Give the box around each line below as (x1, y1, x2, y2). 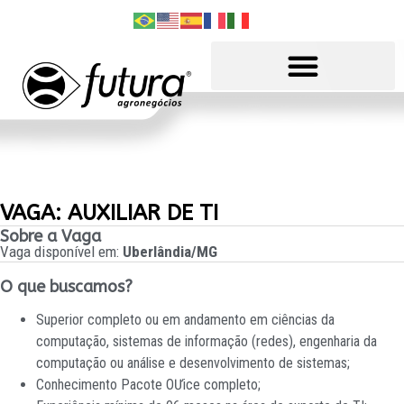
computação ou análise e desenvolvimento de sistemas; (36, 354, 350, 372)
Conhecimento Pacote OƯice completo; (36, 376, 261, 393)
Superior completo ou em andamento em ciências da (36, 311, 335, 328)
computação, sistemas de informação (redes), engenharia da (36, 333, 377, 350)
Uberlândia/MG (123, 243, 217, 261)
